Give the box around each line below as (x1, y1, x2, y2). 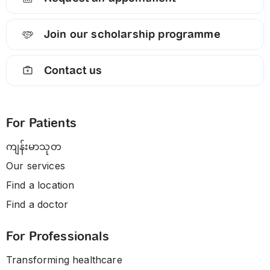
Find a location (6, 179, 75, 192)
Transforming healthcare (6, 254, 122, 266)
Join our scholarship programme (44, 28, 221, 41)
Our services (6, 160, 65, 172)
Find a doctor (6, 198, 69, 211)
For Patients (6, 116, 77, 131)
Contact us (44, 64, 102, 77)
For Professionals (6, 229, 109, 244)
